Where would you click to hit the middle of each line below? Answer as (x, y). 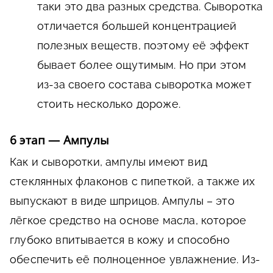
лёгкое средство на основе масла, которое (128, 220)
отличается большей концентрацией (137, 26)
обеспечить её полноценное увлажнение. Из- (135, 259)
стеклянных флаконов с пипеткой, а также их (133, 181)
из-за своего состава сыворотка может (144, 84)
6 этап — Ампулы (59, 140)
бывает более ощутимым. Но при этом (142, 65)
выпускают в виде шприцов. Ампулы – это (122, 200)
